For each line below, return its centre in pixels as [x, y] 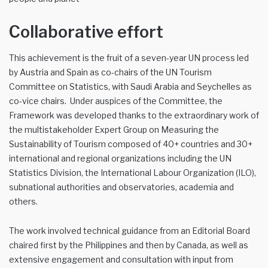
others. [23, 202]
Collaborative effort [86, 32]
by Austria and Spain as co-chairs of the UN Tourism [110, 72]
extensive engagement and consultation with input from [121, 260]
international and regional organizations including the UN [120, 159]
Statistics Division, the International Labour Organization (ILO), [133, 173]
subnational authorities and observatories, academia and [121, 187]
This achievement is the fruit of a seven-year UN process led [129, 58]
